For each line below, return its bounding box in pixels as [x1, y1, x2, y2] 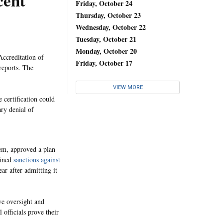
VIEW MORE [112, 84, 143, 91]
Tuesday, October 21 [76, 33, 136, 44]
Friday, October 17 [76, 57, 132, 68]
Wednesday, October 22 [76, 21, 146, 32]
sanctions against [13, 154, 60, 164]
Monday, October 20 [76, 45, 137, 56]
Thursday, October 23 [76, 9, 141, 20]
